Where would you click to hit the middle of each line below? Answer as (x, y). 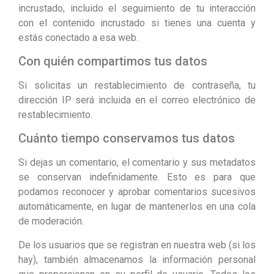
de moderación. (51, 221)
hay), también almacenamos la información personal (137, 259)
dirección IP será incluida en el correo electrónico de (137, 100)
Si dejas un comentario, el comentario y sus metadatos (137, 163)
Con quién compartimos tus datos (113, 61)
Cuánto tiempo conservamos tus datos (127, 139)
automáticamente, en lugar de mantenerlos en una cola (137, 207)
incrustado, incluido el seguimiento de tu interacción (137, 8)
